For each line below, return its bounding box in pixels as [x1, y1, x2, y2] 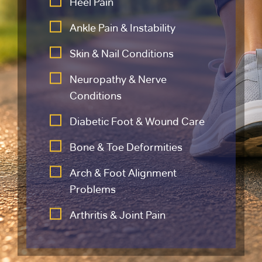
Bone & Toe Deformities [69, 140, 182, 153]
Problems [69, 182, 116, 195]
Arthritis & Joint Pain [69, 208, 166, 221]
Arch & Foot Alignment [69, 166, 177, 179]
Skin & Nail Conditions [69, 47, 174, 60]
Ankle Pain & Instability [69, 21, 175, 34]
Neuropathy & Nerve [69, 73, 167, 85]
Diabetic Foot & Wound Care [69, 115, 205, 127]
